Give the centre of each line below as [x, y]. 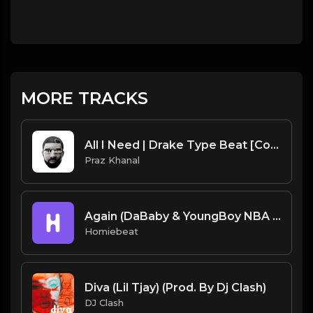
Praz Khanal [112, 160]
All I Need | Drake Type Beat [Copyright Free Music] [275, 145]
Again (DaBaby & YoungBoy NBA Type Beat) [277, 216]
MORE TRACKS [85, 99]
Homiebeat [111, 231]
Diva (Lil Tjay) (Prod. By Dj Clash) [175, 287]
